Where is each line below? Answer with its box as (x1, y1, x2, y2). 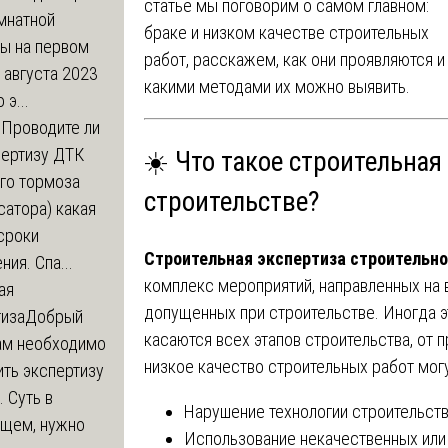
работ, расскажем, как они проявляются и (143, 48, 445, 70)
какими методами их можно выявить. (143, 75, 410, 97)
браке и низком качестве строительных (143, 21, 429, 43)
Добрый (25, 305, 83, 327)
